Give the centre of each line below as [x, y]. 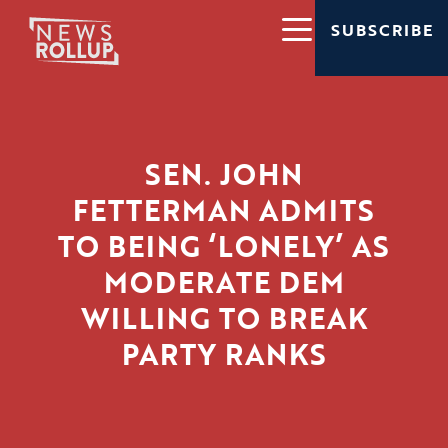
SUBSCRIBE [381, 30]
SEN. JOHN [224, 174]
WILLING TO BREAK [224, 318]
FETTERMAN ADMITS [224, 210]
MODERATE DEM [224, 282]
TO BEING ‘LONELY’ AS [224, 246]
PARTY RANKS [224, 354]
